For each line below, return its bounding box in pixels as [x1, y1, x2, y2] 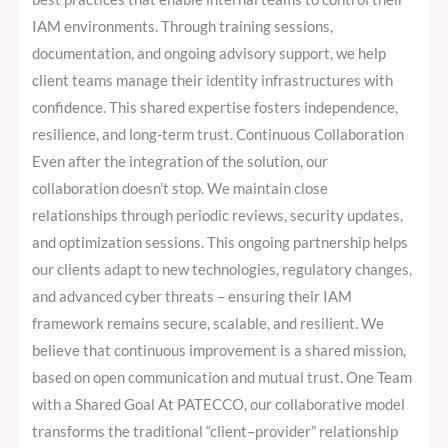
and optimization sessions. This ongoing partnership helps [32, 234, 409, 252]
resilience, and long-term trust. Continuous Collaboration [32, 126, 405, 144]
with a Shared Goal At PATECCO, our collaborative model [32, 396, 406, 414]
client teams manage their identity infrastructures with [32, 72, 394, 90]
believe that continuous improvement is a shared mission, [32, 342, 407, 360]
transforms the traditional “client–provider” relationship [32, 423, 399, 441]
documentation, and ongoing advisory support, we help [32, 45, 387, 63]
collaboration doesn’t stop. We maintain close [32, 180, 329, 198]
